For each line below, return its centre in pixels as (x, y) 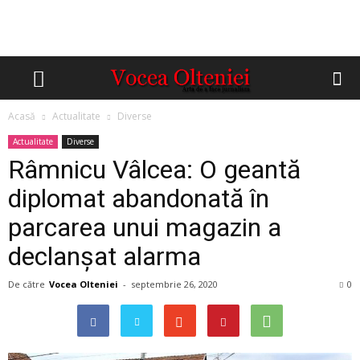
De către (27, 284)
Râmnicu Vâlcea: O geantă (154, 170)
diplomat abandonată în (139, 198)
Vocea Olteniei (84, 284)
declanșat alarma (104, 256)
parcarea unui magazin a (145, 227)
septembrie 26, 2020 (174, 284)
